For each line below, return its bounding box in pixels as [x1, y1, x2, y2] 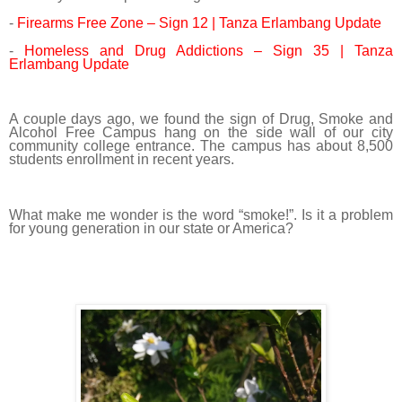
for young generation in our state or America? [9, 220, 293, 236]
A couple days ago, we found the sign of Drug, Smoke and [9, 111, 393, 127]
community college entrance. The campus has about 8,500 [9, 138, 393, 154]
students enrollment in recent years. [9, 152, 234, 168]
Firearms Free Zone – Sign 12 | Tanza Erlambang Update [17, 14, 381, 31]
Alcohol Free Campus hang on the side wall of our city [9, 125, 393, 141]
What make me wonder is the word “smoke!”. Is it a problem [9, 206, 393, 223]
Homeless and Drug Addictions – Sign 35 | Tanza [24, 42, 393, 58]
